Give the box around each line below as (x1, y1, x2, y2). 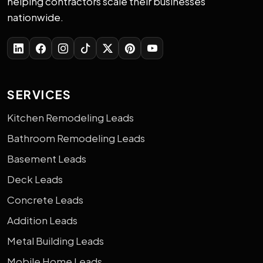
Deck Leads (7, 172, 63, 186)
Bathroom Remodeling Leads (7, 131, 145, 144)
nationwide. (7, 10, 63, 23)
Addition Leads (7, 213, 77, 227)
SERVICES (7, 86, 72, 102)
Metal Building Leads (7, 234, 104, 247)
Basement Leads (7, 151, 86, 165)
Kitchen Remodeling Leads (7, 110, 134, 124)
